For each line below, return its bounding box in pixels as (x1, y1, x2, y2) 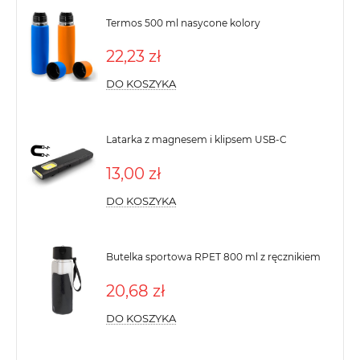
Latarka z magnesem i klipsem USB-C (106, 133, 287, 146)
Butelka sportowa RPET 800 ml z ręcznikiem (106, 251, 321, 264)
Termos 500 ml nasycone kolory (106, 16, 260, 29)
